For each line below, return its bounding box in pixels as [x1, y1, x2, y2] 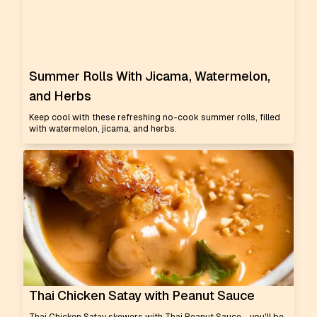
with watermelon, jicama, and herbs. [29, 124, 177, 134]
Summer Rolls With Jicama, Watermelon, [29, 69, 270, 83]
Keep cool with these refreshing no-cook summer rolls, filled [29, 113, 280, 122]
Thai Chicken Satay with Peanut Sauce [29, 288, 255, 303]
